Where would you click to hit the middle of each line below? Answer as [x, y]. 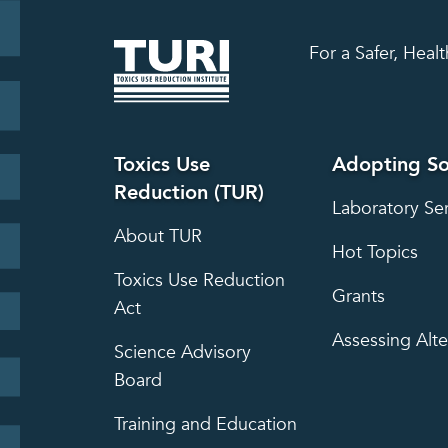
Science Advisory [182, 352]
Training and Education [205, 424]
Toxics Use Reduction [199, 280]
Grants [358, 296]
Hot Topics [374, 252]
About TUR [158, 236]
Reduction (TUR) [189, 192]
